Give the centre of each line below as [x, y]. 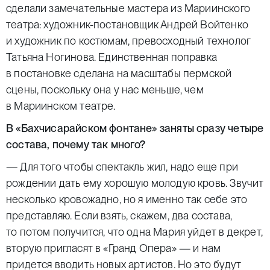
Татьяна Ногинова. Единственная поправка [112, 57]
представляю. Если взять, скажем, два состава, [119, 215]
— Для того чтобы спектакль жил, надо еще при [122, 167]
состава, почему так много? [76, 144]
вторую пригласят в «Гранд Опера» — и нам [114, 248]
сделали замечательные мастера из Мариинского [128, 8]
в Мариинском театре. [61, 106]
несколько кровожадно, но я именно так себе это [127, 199]
